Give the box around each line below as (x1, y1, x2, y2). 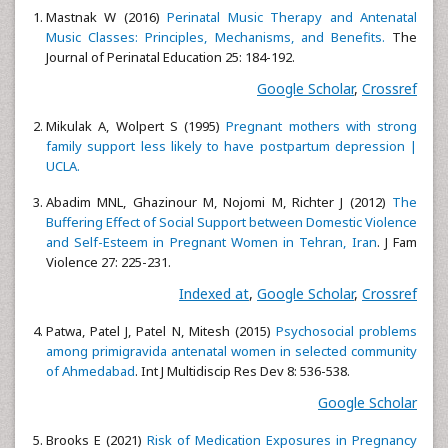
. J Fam (376, 232, 418, 251)
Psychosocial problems (275, 321, 417, 340)
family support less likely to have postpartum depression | (46, 136, 417, 155)
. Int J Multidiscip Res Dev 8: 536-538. (135, 361, 350, 380)
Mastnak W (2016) (46, 7, 168, 26)
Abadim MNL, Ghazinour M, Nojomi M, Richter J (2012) (46, 192, 392, 211)
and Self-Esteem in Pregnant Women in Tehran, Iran (46, 232, 377, 251)
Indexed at (179, 283, 249, 303)
